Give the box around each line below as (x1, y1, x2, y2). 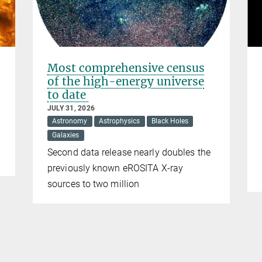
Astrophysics (99, 117, 140, 126)
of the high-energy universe (47, 74, 204, 89)
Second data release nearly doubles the (47, 147, 211, 158)
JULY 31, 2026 (47, 104, 95, 113)
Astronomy (52, 117, 88, 126)
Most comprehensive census (47, 61, 205, 75)
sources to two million (47, 178, 140, 190)
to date (47, 88, 89, 102)
